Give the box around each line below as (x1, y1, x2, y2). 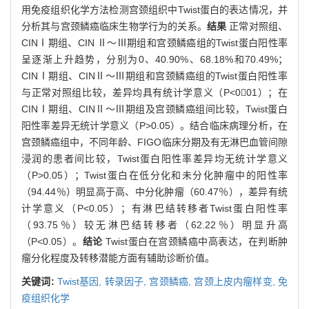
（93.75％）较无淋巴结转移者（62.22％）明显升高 (21, 219, 288, 230)
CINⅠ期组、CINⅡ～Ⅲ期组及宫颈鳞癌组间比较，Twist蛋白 (21, 103, 288, 114)
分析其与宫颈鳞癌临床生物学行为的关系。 (21, 20, 207, 32)
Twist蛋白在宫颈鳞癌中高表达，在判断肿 (106, 235, 288, 247)
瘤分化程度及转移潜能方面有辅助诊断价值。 (21, 252, 215, 263)
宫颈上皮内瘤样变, (194, 275, 279, 287)
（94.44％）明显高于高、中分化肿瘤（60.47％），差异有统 (21, 186, 288, 197)
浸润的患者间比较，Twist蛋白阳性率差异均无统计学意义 (21, 152, 288, 164)
